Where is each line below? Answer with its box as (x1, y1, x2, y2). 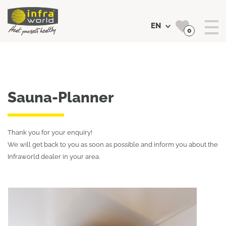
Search (95, 41, 131, 54)
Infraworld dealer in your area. (8, 152, 100, 160)
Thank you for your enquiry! (8, 128, 92, 136)
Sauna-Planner (8, 88, 114, 106)
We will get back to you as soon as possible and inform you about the (8, 140, 218, 148)
